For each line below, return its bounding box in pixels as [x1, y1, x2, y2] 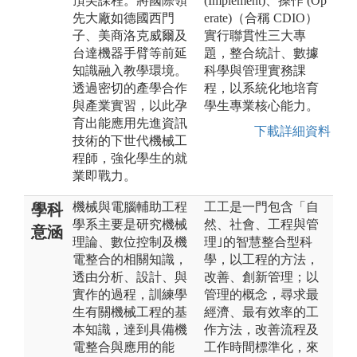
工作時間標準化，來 [204, 339, 319, 354]
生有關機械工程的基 [73, 304, 187, 319]
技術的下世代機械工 [73, 133, 187, 147]
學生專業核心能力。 [204, 98, 319, 112]
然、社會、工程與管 [204, 217, 319, 231]
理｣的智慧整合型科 [204, 234, 312, 249]
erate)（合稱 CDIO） [204, 10, 318, 25]
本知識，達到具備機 [73, 322, 187, 336]
